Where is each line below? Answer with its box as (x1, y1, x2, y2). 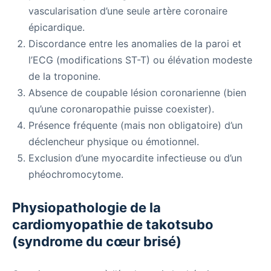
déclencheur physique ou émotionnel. (28, 135, 199, 148)
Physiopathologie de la (12, 200, 161, 216)
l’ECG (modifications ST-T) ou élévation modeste (28, 54, 252, 67)
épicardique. (28, 21, 85, 34)
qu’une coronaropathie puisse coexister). (28, 103, 214, 116)
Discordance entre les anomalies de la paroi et (28, 38, 241, 50)
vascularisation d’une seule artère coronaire (28, 5, 227, 18)
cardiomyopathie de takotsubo (12, 217, 214, 233)
